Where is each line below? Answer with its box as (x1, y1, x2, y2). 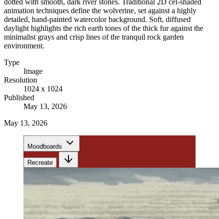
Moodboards (27, 142, 62, 150)
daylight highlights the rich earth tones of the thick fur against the (4, 23, 203, 32)
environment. (4, 41, 44, 50)
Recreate (27, 158, 53, 166)
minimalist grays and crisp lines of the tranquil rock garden (4, 32, 184, 41)
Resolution (4, 75, 37, 84)
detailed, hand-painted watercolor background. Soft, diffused (4, 15, 191, 23)
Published (4, 93, 34, 102)
